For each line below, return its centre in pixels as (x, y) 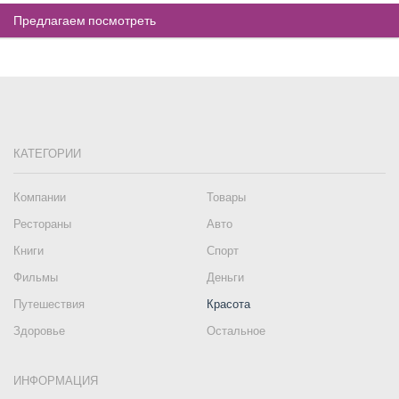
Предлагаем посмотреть (85, 20)
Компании (40, 197)
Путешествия (49, 304)
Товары (227, 197)
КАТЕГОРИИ (47, 153)
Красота (229, 304)
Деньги (226, 277)
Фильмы (36, 277)
